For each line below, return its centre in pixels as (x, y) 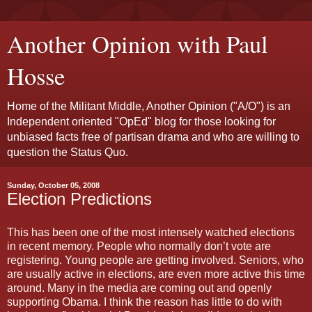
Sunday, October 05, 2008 (53, 185)
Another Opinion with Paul (138, 44)
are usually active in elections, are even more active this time (156, 274)
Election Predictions (79, 199)
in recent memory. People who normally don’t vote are (139, 246)
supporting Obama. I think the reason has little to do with (145, 302)
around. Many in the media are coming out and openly (139, 288)
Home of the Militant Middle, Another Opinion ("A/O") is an (149, 106)
